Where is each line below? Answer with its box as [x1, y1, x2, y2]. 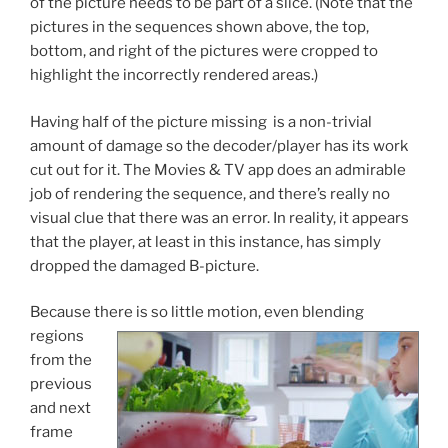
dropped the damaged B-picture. [30, 256, 259, 275]
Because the [30, 303, 118, 322]
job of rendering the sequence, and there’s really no [30, 184, 390, 203]
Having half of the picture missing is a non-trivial [30, 112, 372, 131]
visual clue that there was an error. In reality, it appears [30, 208, 409, 227]
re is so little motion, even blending [118, 303, 364, 322]
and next [30, 399, 91, 418]
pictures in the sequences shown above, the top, [30, 18, 369, 37]
